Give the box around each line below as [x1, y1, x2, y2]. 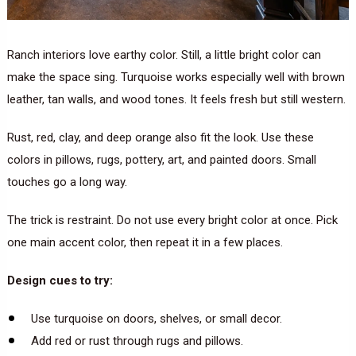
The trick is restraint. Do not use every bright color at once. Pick [6, 212, 338, 227]
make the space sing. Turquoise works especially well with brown [6, 69, 345, 84]
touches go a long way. [6, 174, 127, 189]
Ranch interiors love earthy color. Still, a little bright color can [6, 47, 321, 62]
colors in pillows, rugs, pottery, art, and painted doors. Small [6, 152, 316, 167]
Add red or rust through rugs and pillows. [30, 333, 243, 348]
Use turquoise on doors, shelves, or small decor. [30, 311, 282, 326]
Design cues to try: [6, 273, 113, 288]
